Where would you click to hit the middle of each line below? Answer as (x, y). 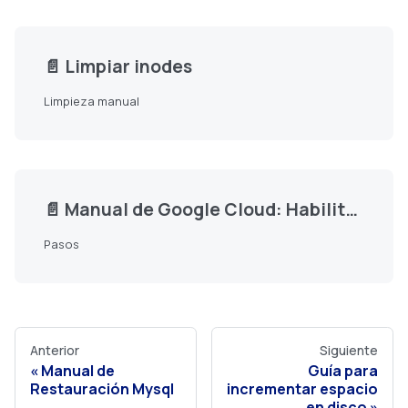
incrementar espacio (302, 389)
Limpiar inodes (128, 67)
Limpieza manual (92, 102)
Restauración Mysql (102, 389)
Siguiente (349, 351)
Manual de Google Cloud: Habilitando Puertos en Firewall (205, 210)
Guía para (343, 371)
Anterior (55, 351)
